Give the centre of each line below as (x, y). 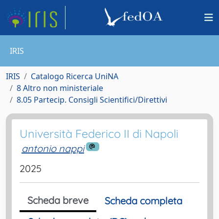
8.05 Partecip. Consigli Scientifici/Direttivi (92, 100)
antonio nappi (53, 148)
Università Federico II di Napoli (99, 134)
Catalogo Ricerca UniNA (75, 76)
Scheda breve (58, 200)
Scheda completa (143, 200)
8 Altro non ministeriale (60, 88)
